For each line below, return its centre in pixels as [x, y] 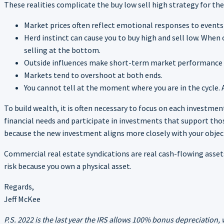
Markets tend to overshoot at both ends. [93, 75]
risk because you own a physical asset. [68, 166]
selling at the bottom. [62, 50]
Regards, [19, 186]
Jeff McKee [22, 199]
